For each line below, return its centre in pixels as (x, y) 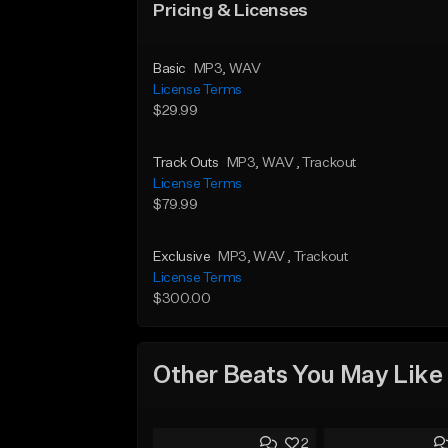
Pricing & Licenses (230, 11)
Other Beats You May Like (298, 375)
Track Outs (186, 163)
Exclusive (182, 257)
